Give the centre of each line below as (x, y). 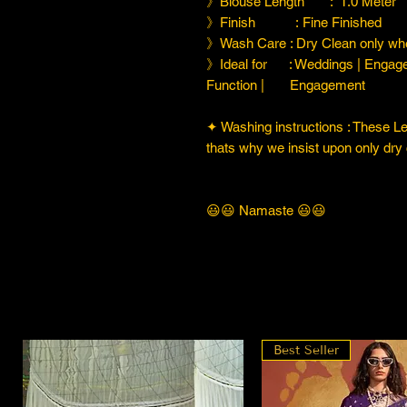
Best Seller (306, 350)
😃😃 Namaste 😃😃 (266, 210)
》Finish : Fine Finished (294, 22)
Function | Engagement (286, 84)
